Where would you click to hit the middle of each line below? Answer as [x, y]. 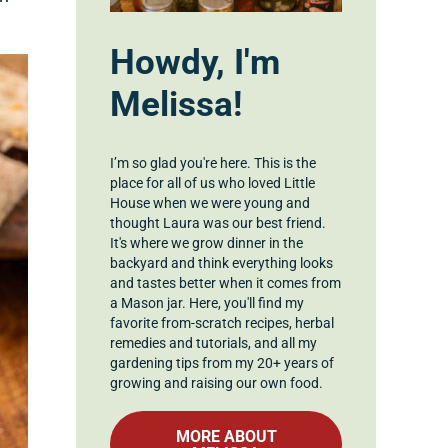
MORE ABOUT [226, 436]
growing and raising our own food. [217, 384]
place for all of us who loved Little [213, 184]
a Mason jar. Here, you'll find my [207, 304]
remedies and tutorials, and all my [214, 344]
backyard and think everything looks [222, 264]
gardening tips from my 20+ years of [222, 364]
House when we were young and [210, 204]
